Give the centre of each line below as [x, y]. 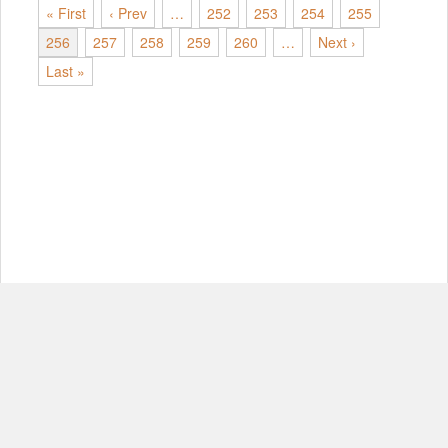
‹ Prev [128, 13]
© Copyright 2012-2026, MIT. [224, 415]
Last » [65, 71]
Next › [337, 42]
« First [66, 13]
